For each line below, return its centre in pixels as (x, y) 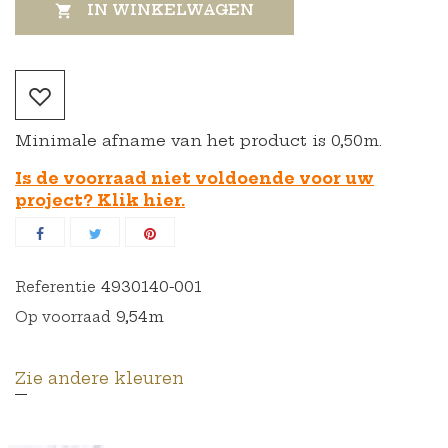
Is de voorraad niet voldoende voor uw (194, 178)
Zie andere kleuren (99, 377)
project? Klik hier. (100, 200)
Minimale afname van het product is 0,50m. (198, 140)
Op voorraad (63, 316)
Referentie (55, 286)
